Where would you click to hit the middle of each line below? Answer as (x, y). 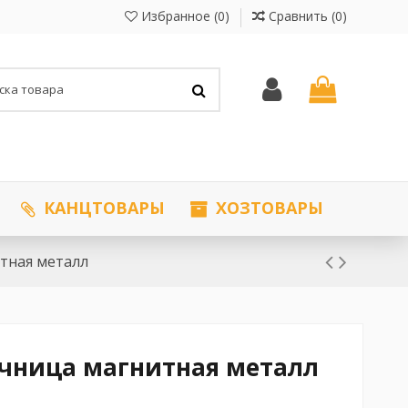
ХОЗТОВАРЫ (267, 208)
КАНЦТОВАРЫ (102, 208)
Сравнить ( (301, 16)
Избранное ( (177, 16)
